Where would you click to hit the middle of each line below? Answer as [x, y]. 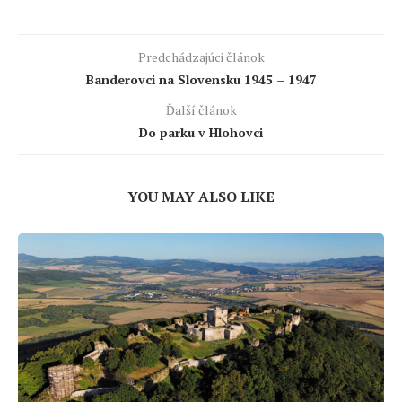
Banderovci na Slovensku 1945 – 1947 [201, 79]
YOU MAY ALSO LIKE [201, 196]
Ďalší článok [201, 109]
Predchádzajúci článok [201, 57]
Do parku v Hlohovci [201, 132]
